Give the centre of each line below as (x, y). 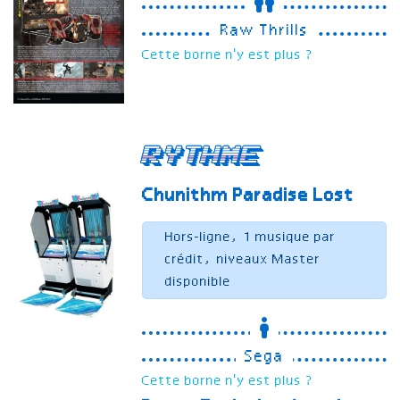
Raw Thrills (265, 32)
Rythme (200, 155)
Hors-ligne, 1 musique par (251, 237)
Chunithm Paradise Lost (249, 196)
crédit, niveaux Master (243, 259)
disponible (199, 282)
